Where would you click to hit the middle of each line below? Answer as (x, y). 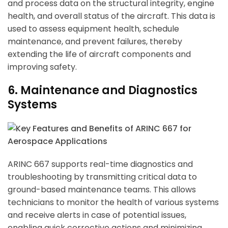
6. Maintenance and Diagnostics (103, 91)
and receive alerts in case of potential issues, (97, 215)
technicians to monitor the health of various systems (113, 203)
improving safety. (42, 67)
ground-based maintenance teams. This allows (102, 190)
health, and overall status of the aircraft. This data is (111, 16)
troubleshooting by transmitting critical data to (102, 177)
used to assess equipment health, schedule (93, 29)
